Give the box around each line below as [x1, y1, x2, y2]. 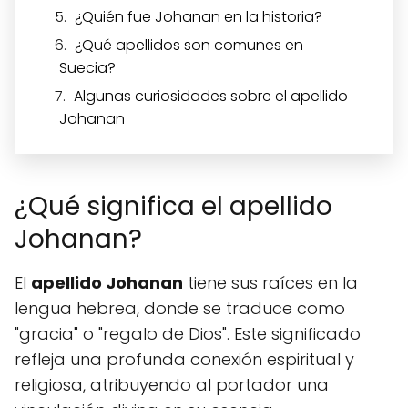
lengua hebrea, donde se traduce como [15, 297, 345, 321]
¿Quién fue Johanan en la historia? [75, 6, 322, 28]
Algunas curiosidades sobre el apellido [74, 86, 348, 107]
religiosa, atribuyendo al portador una [15, 373, 329, 397]
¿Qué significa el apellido [15, 189, 332, 225]
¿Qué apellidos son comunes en [75, 35, 303, 56]
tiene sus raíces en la [183, 271, 358, 295]
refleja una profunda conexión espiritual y [15, 348, 354, 372]
